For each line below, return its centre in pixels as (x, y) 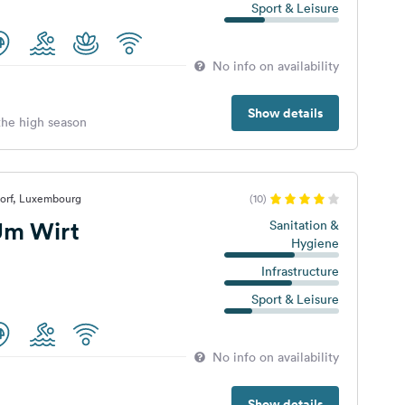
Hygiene (315, 243)
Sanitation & (304, 225)
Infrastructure (300, 271)
